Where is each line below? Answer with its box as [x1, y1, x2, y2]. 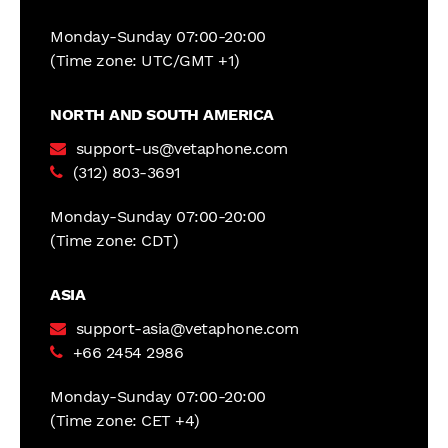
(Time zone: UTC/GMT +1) [50, 51, 240, 70]
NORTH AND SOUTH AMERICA [50, 105, 274, 124]
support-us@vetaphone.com [75, 139, 288, 158]
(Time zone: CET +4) [50, 411, 200, 430]
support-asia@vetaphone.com [75, 319, 299, 338]
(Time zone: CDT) [50, 231, 178, 250]
